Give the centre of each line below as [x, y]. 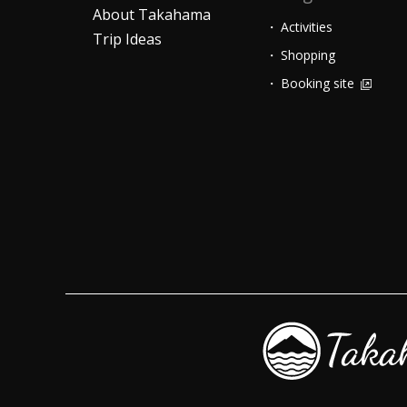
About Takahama [152, 14]
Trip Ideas [127, 39]
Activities [307, 26]
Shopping [308, 55]
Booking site [319, 83]
